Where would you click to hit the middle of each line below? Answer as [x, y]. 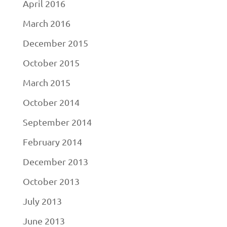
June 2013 [44, 221]
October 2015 [51, 63]
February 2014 [52, 142]
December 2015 [55, 43]
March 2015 [46, 82]
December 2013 [55, 161]
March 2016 [46, 23]
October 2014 [51, 102]
